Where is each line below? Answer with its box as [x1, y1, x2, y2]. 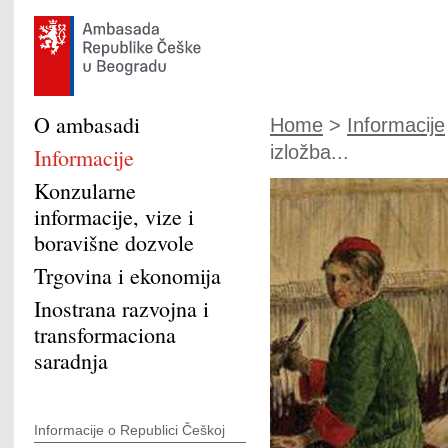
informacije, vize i [34, 202, 194, 231]
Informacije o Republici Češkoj [34, 422, 225, 438]
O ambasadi [34, 110, 140, 139]
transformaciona [34, 320, 176, 349]
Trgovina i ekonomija [34, 261, 221, 290]
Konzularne [34, 176, 136, 205]
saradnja [34, 346, 108, 375]
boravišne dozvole [34, 228, 194, 257]
